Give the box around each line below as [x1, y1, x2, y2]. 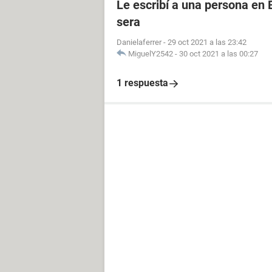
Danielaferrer [117, 38, 161, 47]
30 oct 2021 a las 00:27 [179, 49, 258, 58]
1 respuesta [117, 77, 168, 89]
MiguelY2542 [128, 49, 173, 58]
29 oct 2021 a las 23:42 [168, 38, 246, 47]
